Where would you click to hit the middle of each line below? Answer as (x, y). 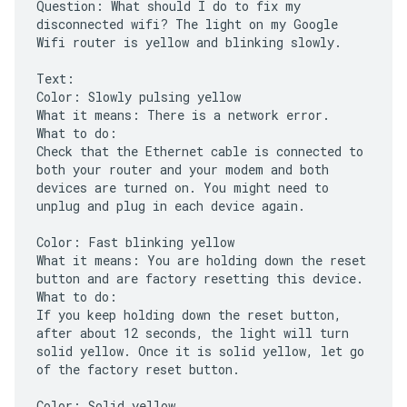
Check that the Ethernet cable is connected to (200, 151)
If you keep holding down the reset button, (189, 315)
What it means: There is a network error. (183, 115)
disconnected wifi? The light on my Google (187, 24)
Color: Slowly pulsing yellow (139, 97)
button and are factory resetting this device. (200, 278)
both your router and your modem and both (183, 169)
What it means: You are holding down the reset (201, 260)
